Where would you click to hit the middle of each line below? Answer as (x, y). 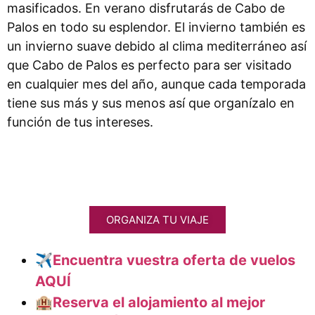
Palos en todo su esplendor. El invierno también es (156, 27)
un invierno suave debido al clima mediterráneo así (157, 46)
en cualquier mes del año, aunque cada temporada (156, 84)
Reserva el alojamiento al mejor (159, 302)
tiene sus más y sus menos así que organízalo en (151, 103)
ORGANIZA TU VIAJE (157, 219)
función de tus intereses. (80, 122)
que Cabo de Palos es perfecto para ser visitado (149, 65)
